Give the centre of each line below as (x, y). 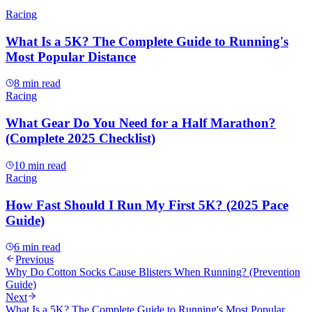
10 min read (40, 165)
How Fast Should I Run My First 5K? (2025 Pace (147, 205)
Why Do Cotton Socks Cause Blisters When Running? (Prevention (153, 272)
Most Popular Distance (71, 56)
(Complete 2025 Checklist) (80, 139)
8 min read (37, 84)
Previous (34, 260)
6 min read (37, 247)
